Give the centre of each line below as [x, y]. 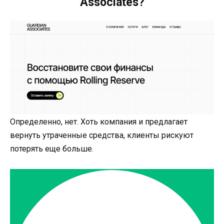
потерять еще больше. [52, 148]
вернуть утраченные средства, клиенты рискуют [102, 135]
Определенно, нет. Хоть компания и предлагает [99, 121]
